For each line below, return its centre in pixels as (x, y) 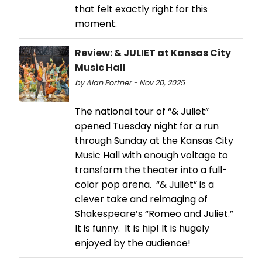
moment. (96, 23)
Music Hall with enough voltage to (151, 155)
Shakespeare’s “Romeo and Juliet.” (155, 213)
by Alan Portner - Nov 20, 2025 (130, 82)
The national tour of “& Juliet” (142, 111)
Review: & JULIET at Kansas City (153, 53)
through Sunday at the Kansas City (154, 140)
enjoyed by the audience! (133, 243)
